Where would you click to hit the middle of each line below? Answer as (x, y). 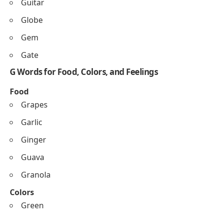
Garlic (32, 122)
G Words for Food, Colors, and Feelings (84, 72)
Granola (36, 174)
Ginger (34, 139)
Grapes (34, 104)
